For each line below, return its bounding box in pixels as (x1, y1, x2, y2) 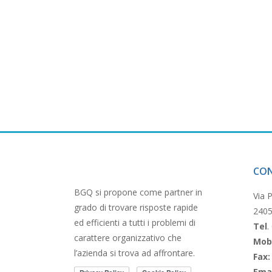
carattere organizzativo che (74, 232, 182, 243)
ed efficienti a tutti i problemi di (74, 217, 195, 228)
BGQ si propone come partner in (74, 186, 202, 198)
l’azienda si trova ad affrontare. (74, 247, 195, 259)
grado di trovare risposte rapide (74, 202, 198, 213)
